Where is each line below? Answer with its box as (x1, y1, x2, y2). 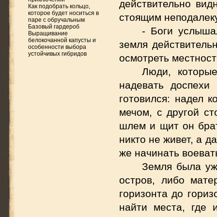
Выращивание (28, 30, 68, 37)
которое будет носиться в (28, 10, 99, 16)
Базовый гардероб (28, 23, 79, 30)
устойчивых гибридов (28, 50, 87, 57)
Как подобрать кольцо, (28, 3, 90, 10)
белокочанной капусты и (28, 37, 96, 44)
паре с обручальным (28, 16, 85, 23)
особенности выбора (28, 44, 86, 50)
